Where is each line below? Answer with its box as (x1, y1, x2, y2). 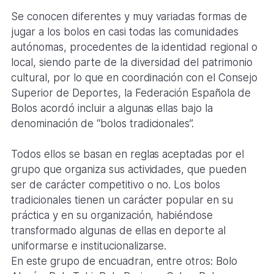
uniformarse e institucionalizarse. (10, 240, 167, 253)
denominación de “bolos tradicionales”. (10, 117, 194, 130)
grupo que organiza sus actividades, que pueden (10, 163, 247, 176)
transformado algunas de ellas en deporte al (10, 224, 226, 237)
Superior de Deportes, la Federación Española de (10, 86, 251, 99)
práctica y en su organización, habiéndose (10, 209, 213, 222)
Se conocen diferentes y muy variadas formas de (10, 10, 248, 23)
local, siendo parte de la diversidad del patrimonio (10, 56, 253, 68)
